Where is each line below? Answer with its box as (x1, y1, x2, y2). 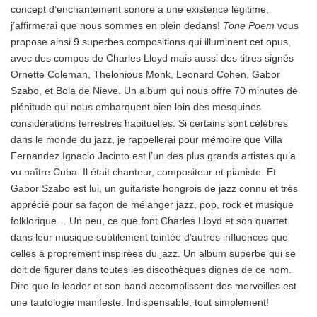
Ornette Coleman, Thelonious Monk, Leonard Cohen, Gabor (11, 69, 280, 81)
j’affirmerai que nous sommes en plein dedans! (11, 20, 223, 32)
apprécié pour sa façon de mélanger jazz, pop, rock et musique (11, 199, 294, 211)
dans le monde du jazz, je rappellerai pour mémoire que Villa (11, 134, 282, 146)
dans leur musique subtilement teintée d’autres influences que (11, 231, 288, 243)
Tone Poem (223, 20, 275, 32)
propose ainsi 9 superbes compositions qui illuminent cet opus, (11, 36, 291, 48)
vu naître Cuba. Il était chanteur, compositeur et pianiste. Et (11, 166, 276, 178)
